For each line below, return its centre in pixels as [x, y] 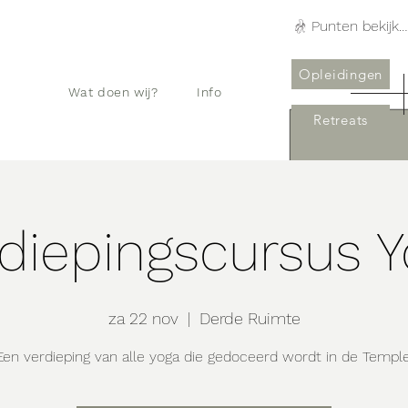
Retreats [341, 120]
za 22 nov [143, 318]
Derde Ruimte [250, 318]
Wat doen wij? [113, 92]
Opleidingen [341, 74]
